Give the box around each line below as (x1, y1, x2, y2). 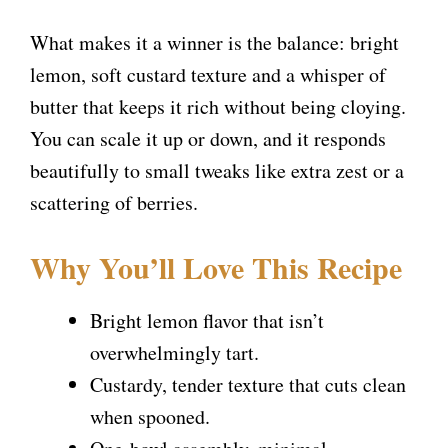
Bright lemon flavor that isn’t (90, 307, 324, 335)
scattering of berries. (30, 189, 198, 217)
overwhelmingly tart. (90, 339, 259, 367)
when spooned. (90, 403, 210, 431)
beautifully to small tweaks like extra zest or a (30, 157, 404, 185)
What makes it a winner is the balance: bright (30, 29, 399, 57)
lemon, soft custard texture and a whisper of (30, 61, 386, 89)
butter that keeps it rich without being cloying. (30, 93, 406, 121)
